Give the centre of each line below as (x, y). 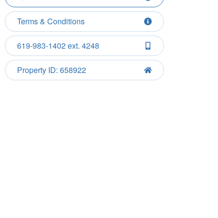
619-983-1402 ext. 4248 (58, 45)
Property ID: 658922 (52, 70)
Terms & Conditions (51, 21)
